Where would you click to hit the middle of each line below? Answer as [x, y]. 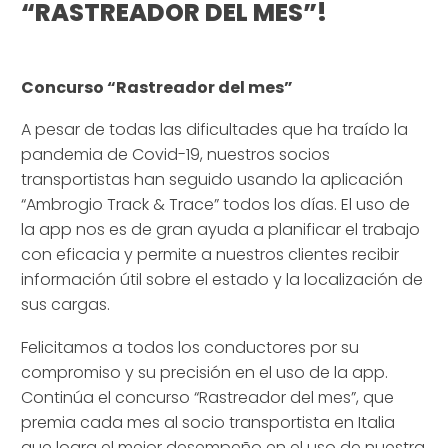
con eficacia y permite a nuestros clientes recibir [210, 255]
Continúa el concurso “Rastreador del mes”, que [207, 397]
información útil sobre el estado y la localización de [222, 280]
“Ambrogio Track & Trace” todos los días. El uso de [215, 205]
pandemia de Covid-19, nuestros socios [175, 155]
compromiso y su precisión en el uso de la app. [204, 372]
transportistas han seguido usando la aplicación [212, 180]
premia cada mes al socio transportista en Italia [208, 422]
